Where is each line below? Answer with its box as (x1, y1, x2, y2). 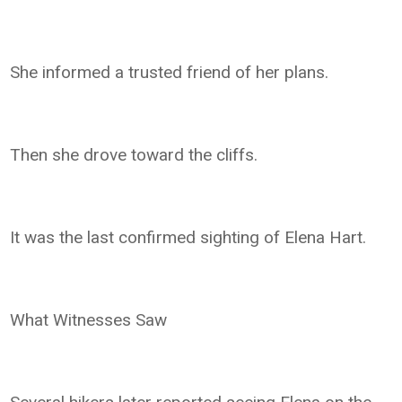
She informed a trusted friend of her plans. (10, 61, 329, 83)
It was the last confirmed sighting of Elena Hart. (10, 226, 367, 248)
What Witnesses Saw (10, 309, 168, 330)
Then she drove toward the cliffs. (10, 144, 258, 165)
